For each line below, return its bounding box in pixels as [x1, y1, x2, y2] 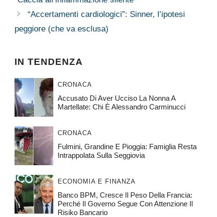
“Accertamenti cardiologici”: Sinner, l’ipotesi [28, 10, 186, 19]
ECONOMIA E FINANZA [57, 178, 136, 186]
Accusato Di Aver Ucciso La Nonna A [57, 94, 175, 103]
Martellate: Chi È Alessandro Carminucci [57, 103, 186, 111]
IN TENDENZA [15, 57, 83, 67]
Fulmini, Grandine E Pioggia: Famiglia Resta [57, 142, 197, 151]
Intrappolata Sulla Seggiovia [57, 151, 145, 160]
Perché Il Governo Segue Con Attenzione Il [57, 200, 193, 208]
